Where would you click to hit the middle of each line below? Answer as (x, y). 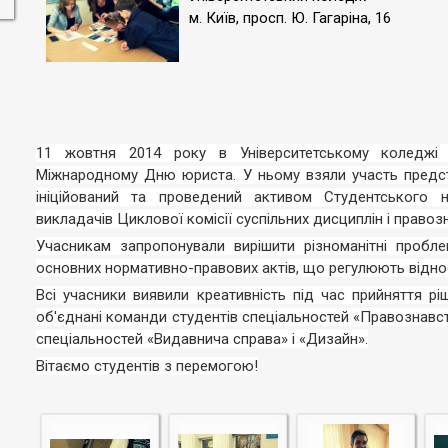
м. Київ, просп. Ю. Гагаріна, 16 (290, 18)
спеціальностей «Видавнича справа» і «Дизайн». (202, 339)
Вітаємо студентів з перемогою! (147, 366)
